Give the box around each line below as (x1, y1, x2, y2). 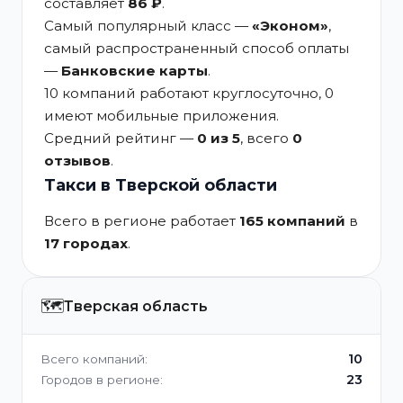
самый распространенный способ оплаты (44, 40, 349, 57)
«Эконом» (252, 17, 328, 34)
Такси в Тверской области (44, 175, 277, 194)
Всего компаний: (40, 352, 148, 366)
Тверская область (64, 297, 208, 315)
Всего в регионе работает (44, 212, 239, 229)
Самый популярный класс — (44, 17, 252, 34)
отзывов (44, 152, 111, 169)
